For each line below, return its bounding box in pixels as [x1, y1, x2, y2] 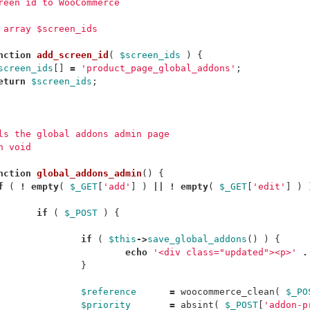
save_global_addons [147, 234, 247, 244]
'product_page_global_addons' [81, 63, 236, 73]
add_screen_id [37, 50, 109, 60]
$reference [81, 286, 136, 297]
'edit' [253, 181, 286, 192]
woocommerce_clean [181, 286, 275, 297]
